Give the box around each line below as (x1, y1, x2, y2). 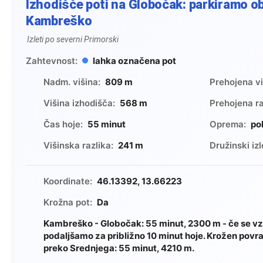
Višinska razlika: (43, 140, 113, 151)
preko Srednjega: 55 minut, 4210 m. (43, 242, 194, 254)
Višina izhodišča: (43, 97, 115, 109)
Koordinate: (43, 176, 92, 187)
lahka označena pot (93, 55, 176, 67)
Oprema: (210, 119, 247, 130)
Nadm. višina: (43, 76, 100, 88)
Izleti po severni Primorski (27, 35, 119, 45)
